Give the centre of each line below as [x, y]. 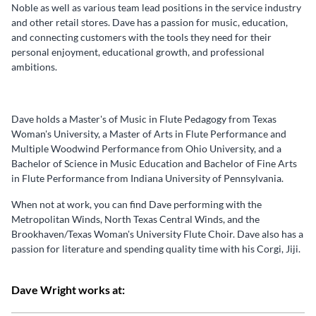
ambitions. [35, 67]
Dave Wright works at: [68, 290]
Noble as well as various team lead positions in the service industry [156, 7]
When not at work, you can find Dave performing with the [136, 204]
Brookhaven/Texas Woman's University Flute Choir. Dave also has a [157, 234]
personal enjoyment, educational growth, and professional [138, 52]
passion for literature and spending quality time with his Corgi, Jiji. [156, 249]
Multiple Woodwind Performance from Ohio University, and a [146, 148]
